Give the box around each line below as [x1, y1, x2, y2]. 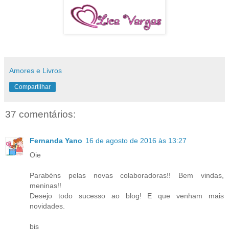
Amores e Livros [9, 66, 62, 75]
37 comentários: [5, 108, 76, 120]
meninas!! [30, 181, 61, 190]
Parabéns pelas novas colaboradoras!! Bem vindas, [30, 171, 224, 180]
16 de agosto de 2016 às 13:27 [85, 136, 187, 145]
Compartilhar [14, 83, 51, 90]
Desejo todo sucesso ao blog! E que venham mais [30, 192, 224, 200]
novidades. [30, 202, 65, 211]
